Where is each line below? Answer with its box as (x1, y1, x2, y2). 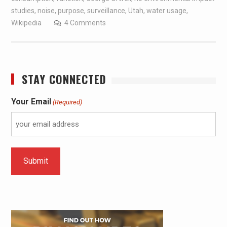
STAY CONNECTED (21, 71, 106, 88)
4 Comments (64, 19, 106, 27)
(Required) (52, 98, 82, 106)
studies (11, 7, 34, 15)
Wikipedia (11, 19, 42, 27)
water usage (146, 7, 186, 15)
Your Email (11, 97, 51, 107)
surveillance (87, 7, 125, 15)
